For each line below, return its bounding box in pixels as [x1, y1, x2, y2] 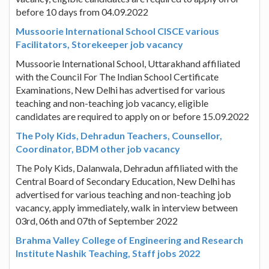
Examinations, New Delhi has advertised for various [16, 83, 225, 95]
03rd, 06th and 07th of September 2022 [16, 214, 178, 226]
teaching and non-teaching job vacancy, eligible [16, 97, 208, 109]
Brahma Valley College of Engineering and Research [16, 234, 243, 246]
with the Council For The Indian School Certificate [16, 70, 219, 82]
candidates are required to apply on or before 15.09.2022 [16, 110, 249, 122]
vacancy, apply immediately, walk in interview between [16, 201, 238, 213]
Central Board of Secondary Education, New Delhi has [16, 175, 235, 187]
